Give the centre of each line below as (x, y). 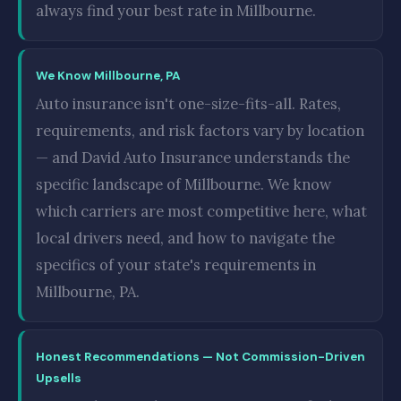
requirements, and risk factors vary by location (200, 131)
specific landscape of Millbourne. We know (183, 184)
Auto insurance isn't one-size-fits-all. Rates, (188, 104)
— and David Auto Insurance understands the (193, 158)
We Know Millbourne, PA (108, 76)
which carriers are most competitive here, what (201, 211)
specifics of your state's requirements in (176, 265)
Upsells (59, 378)
